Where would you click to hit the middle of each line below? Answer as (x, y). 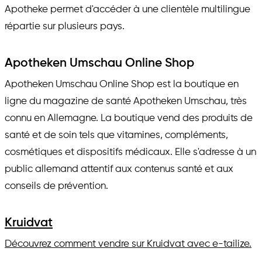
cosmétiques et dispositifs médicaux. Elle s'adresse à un (130, 152)
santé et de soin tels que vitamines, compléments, (116, 135)
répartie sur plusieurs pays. (65, 26)
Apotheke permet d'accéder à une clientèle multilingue (127, 9)
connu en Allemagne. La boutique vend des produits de (129, 118)
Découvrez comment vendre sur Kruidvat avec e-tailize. (128, 244)
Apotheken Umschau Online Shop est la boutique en (122, 84)
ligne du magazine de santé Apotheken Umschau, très (126, 101)
